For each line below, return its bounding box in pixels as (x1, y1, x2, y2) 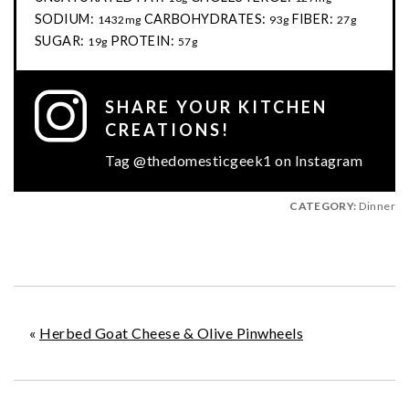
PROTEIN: (110, 33, 175, 49)
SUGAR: (35, 33, 85, 49)
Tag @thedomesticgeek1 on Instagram (105, 152, 362, 170)
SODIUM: (35, 11, 95, 27)
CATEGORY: (289, 199, 357, 214)
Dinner (356, 199, 395, 214)
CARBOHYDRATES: (143, 11, 267, 27)
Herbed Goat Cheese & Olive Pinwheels (39, 324, 303, 342)
